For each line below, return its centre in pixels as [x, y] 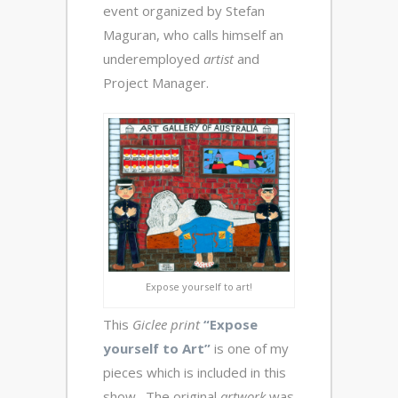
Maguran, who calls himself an [193, 35]
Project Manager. [156, 83]
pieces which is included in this [195, 372]
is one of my [250, 348]
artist [219, 59]
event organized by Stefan [184, 11]
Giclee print [164, 324]
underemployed [153, 59]
